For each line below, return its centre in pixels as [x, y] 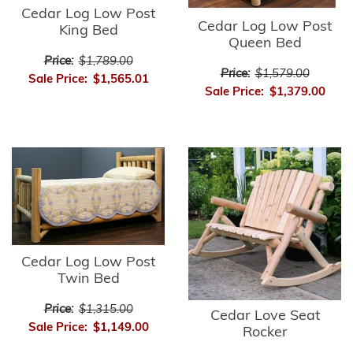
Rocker [265, 333]
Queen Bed [265, 44]
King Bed [88, 31]
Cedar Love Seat [265, 317]
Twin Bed [88, 280]
